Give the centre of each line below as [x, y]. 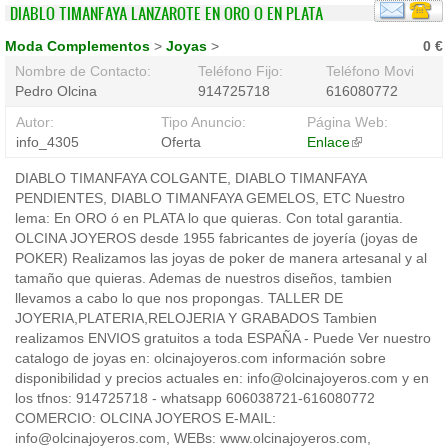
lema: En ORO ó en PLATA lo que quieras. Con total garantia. [209, 218]
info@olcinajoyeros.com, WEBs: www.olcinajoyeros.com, [193, 438]
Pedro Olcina [56, 91]
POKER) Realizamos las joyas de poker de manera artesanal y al [221, 258]
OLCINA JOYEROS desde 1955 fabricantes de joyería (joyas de [216, 238]
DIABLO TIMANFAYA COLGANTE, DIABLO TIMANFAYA [190, 178]
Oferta [181, 142]
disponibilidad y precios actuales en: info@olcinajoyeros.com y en [222, 378]
